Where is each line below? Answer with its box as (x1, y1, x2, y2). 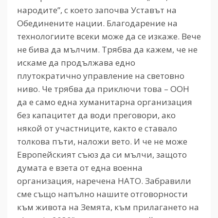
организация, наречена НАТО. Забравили (17, 175, 191, 186)
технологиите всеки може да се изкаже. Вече (17, 30, 201, 42)
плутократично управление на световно (17, 70, 184, 81)
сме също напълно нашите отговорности (17, 188, 188, 200)
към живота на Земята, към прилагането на (17, 201, 199, 213)
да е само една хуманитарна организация (17, 96, 192, 108)
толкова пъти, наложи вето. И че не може (17, 135, 187, 147)
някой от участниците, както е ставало (17, 122, 177, 134)
